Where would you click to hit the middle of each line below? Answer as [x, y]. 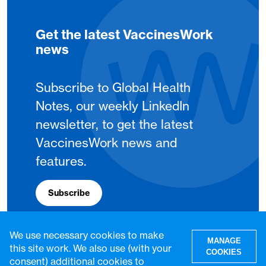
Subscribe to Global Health [113, 88]
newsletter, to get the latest [114, 124]
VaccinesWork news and [106, 143]
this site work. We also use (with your [91, 248]
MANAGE [224, 241]
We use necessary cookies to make [87, 235]
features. [61, 161]
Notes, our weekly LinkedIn [113, 106]
